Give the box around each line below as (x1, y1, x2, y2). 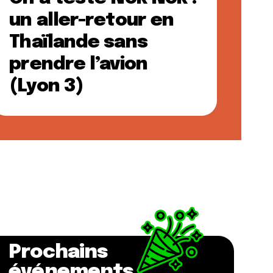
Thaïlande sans (9, 33, 147, 52)
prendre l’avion (9, 55, 147, 74)
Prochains (9, 243, 107, 263)
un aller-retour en (9, 11, 174, 30)
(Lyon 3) (9, 77, 84, 96)
